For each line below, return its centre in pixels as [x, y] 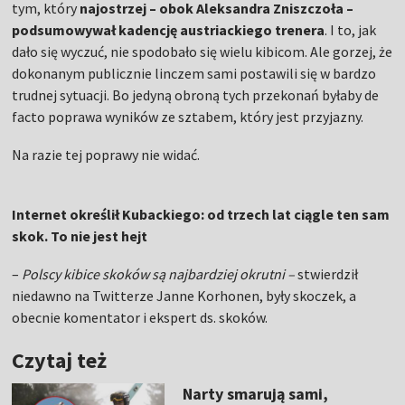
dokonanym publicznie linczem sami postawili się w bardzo [194, 74]
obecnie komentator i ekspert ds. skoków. [140, 318]
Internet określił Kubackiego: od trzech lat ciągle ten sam [201, 215]
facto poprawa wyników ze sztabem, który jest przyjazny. [188, 117]
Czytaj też [60, 361]
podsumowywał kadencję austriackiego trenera [169, 30]
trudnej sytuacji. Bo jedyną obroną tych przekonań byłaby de [196, 95]
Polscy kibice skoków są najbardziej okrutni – [160, 274]
